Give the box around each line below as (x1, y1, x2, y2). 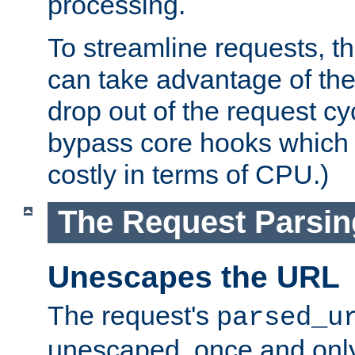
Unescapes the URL (48, 259, 340, 294)
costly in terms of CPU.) (48, 158, 329, 189)
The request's (48, 300, 216, 331)
